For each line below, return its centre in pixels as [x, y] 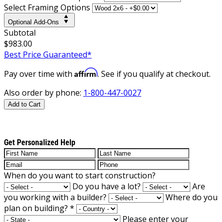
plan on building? [37, 208]
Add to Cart [24, 104]
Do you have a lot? [107, 186]
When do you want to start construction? [80, 175]
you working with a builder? [55, 197]
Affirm [86, 72]
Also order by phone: [44, 92]
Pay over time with [39, 74]
